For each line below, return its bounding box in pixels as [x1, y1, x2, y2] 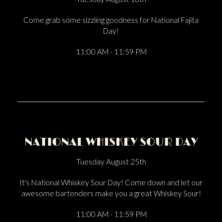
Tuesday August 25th [76, 157, 146, 166]
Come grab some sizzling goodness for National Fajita [23, 15, 199, 24]
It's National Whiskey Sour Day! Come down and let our [19, 178, 203, 187]
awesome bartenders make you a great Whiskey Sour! [21, 189, 201, 198]
